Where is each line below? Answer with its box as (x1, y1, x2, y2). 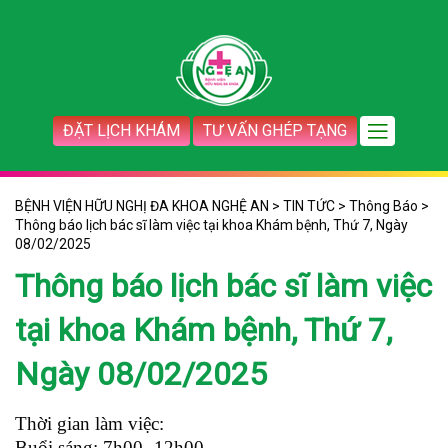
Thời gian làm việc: (15, 413, 164, 434)
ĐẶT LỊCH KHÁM (63, 121, 180, 140)
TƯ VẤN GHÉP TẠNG (203, 121, 347, 140)
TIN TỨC (283, 198, 335, 214)
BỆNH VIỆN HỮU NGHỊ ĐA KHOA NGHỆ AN (15, 198, 269, 214)
